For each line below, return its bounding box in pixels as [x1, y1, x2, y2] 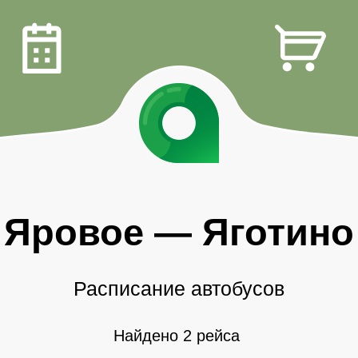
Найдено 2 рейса [113, 327, 240, 345]
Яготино [202, 211, 354, 253]
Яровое [4, 211, 144, 253]
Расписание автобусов [74, 277, 284, 300]
